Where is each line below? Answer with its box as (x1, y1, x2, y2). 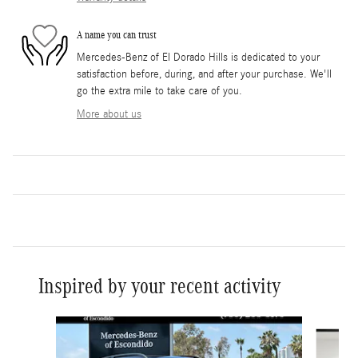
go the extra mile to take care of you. (77, 85, 242, 98)
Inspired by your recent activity (38, 274, 280, 299)
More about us (77, 108, 141, 121)
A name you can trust (77, 28, 157, 41)
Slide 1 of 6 (18, 317, 70, 331)
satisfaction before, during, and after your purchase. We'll (77, 68, 332, 82)
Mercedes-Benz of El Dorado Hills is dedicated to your (77, 51, 320, 65)
